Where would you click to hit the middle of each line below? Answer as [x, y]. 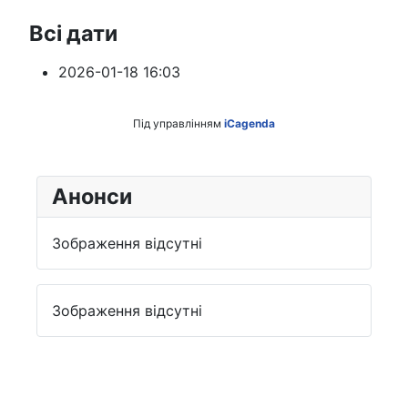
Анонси [92, 196]
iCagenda [250, 123]
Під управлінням [178, 123]
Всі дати [73, 33]
